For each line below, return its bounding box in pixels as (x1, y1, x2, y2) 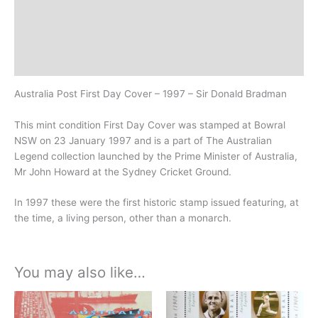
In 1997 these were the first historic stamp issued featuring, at (14, 197, 299, 209)
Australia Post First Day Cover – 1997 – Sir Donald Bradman (14, 87, 287, 99)
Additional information (14, 6, 121, 18)
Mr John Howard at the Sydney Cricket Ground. (14, 165, 231, 177)
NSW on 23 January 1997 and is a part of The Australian (14, 134, 272, 146)
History (14, 57, 49, 70)
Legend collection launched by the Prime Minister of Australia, (14, 150, 297, 162)
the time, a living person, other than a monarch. (14, 212, 231, 224)
